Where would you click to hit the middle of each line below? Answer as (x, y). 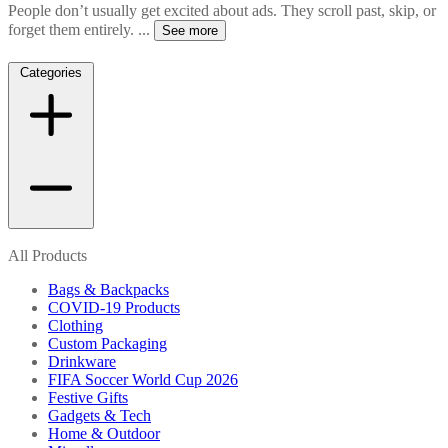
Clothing (75, 326)
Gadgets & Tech (99, 416)
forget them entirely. (73, 29)
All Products (47, 256)
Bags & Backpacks (108, 290)
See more (190, 30)
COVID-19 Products (114, 308)
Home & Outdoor (104, 434)
